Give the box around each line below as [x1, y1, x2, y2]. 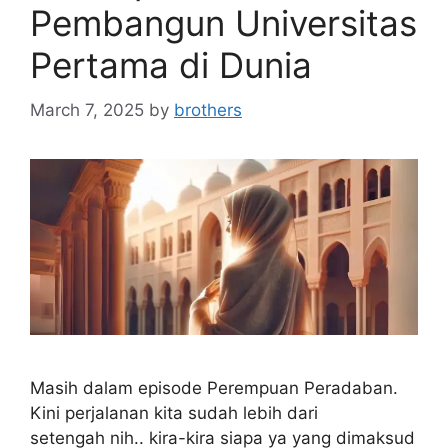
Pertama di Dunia [30, 44, 312, 86]
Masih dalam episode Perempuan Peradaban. [30, 378, 398, 399]
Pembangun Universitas [30, 2, 417, 44]
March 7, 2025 [30, 99, 144, 120]
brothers [174, 99, 242, 120]
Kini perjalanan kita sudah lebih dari [30, 403, 318, 424]
